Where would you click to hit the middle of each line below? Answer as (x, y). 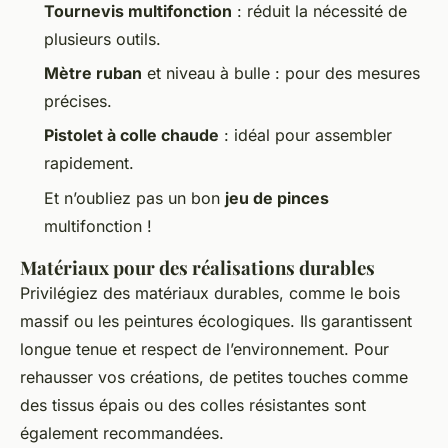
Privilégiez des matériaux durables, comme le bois (210, 292)
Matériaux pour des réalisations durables (197, 267)
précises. (78, 100)
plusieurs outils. (102, 38)
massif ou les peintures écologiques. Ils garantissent (216, 320)
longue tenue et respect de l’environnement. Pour (204, 348)
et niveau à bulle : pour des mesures (281, 72)
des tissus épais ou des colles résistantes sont (193, 404)
